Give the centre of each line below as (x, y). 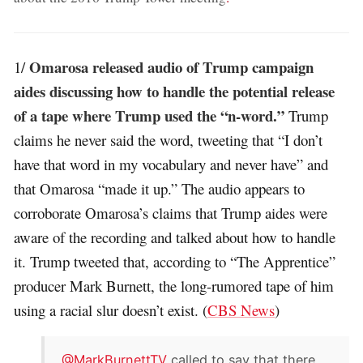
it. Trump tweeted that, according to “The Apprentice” (175, 261)
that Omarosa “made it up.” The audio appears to (160, 188)
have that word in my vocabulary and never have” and (171, 164)
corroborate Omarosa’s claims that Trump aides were (171, 212)
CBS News (241, 310)
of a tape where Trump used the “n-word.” (149, 115)
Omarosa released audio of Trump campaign (172, 66)
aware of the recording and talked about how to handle (175, 237)
